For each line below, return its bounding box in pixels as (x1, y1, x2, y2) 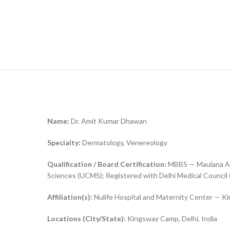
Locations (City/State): (47, 214, 126, 223)
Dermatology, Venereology (81, 138, 167, 147)
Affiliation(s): (47, 193, 92, 201)
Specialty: (47, 138, 81, 147)
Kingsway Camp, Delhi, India (126, 214, 217, 223)
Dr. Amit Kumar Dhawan (69, 117, 147, 125)
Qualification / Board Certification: (47, 160, 166, 168)
